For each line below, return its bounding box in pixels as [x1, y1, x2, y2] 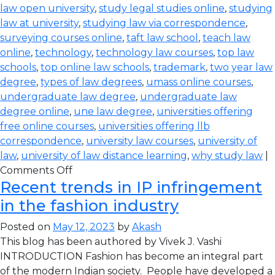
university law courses [86, 135, 193, 147]
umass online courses [146, 76, 251, 88]
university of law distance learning [21, 150, 187, 161]
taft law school [126, 32, 198, 44]
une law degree [74, 106, 152, 117]
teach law [203, 32, 250, 44]
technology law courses [96, 47, 213, 58]
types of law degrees [41, 76, 142, 88]
